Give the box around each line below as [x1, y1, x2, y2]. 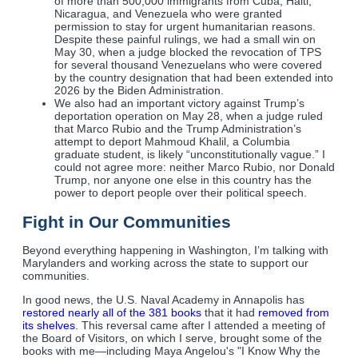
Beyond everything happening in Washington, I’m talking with [22, 244, 328, 257]
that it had [201, 306, 258, 320]
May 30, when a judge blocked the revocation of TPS [54, 46, 321, 59]
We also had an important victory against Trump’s [54, 97, 304, 110]
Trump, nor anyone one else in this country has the [54, 173, 312, 187]
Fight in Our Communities [22, 212, 231, 231]
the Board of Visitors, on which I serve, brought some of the [22, 332, 322, 345]
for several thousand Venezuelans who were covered [54, 58, 322, 72]
